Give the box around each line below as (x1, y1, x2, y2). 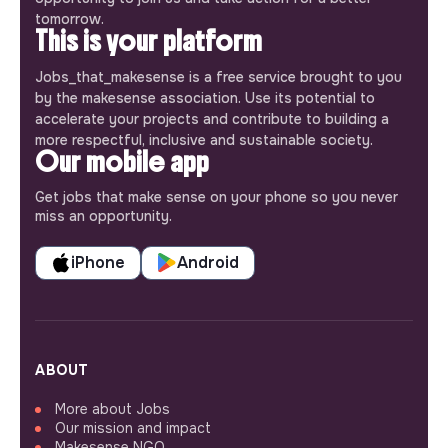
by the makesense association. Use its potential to (35, 88, 375, 107)
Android (177, 251, 239, 273)
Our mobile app (35, 144, 209, 179)
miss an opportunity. (35, 206, 172, 225)
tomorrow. (35, 9, 104, 28)
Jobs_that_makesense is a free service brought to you (35, 67, 402, 86)
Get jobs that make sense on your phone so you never (35, 187, 398, 206)
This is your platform (35, 23, 262, 58)
